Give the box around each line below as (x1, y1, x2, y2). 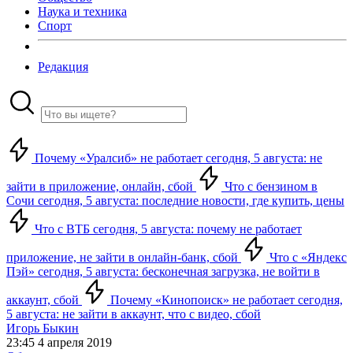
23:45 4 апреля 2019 (6, 336, 112, 349)
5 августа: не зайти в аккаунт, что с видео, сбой (6, 307, 261, 321)
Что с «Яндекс (266, 251, 347, 264)
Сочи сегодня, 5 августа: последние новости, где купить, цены (6, 194, 344, 207)
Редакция (38, 60, 88, 73)
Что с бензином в (221, 180, 318, 193)
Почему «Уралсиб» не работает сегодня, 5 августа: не (32, 151, 322, 165)
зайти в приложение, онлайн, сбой (6, 180, 196, 193)
